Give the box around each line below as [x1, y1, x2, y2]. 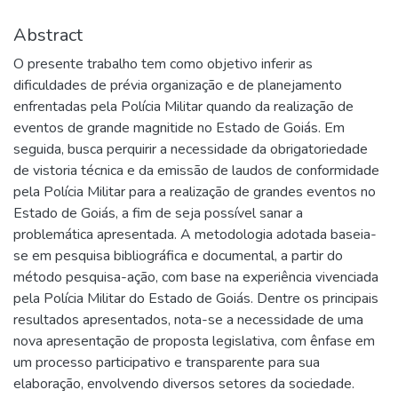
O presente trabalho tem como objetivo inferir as [13, 53, 313, 74]
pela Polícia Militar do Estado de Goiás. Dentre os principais [13, 288, 378, 308]
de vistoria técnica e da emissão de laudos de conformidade [13, 160, 379, 180]
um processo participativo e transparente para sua [13, 352, 320, 372]
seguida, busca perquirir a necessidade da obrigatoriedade [13, 139, 368, 159]
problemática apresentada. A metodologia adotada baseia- [13, 224, 377, 244]
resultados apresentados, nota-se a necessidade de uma [13, 309, 363, 330]
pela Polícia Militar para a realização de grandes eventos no [13, 181, 376, 202]
